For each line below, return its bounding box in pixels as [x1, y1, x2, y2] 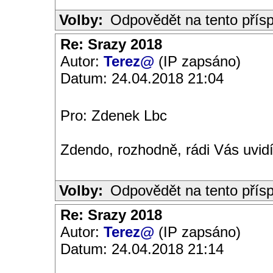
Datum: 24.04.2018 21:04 [60, 70, 224, 87]
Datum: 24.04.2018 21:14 [60, 241, 224, 257]
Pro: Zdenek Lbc [60, 107, 167, 124]
